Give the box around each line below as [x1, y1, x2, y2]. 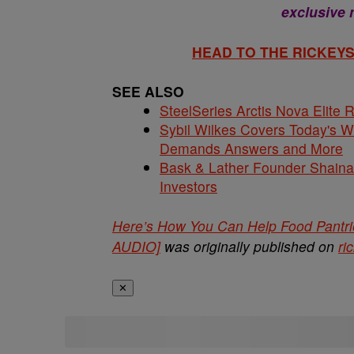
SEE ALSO [112, 81, 184, 101]
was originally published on [160, 236, 338, 256]
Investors [160, 176, 217, 196]
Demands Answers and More [160, 138, 343, 158]
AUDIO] [112, 236, 160, 256]
